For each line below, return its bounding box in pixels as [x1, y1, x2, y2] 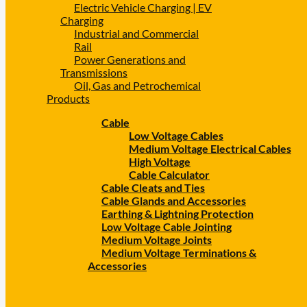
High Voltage [129, 155, 191, 168]
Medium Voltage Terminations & [101, 246, 256, 259]
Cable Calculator [129, 168, 210, 181]
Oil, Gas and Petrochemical [74, 79, 201, 92]
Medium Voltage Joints [101, 233, 212, 246]
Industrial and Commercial [74, 27, 199, 40]
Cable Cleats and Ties [101, 181, 205, 194]
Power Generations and [74, 53, 186, 66]
